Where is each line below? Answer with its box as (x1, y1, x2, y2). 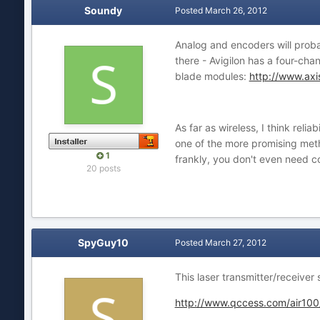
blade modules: (174, 70, 249, 82)
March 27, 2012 (204, 237, 266, 248)
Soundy (84, 4, 123, 16)
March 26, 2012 (204, 5, 267, 16)
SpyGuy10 (78, 236, 129, 249)
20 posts (86, 163, 121, 174)
